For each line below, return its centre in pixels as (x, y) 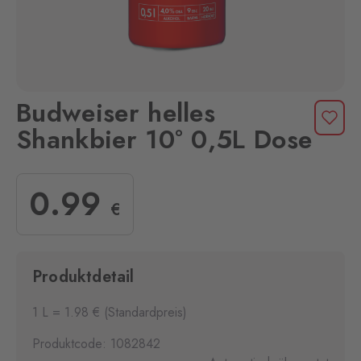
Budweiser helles (116, 113)
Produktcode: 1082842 (96, 344)
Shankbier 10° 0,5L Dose (164, 139)
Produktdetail (83, 277)
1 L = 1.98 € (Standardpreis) (110, 312)
